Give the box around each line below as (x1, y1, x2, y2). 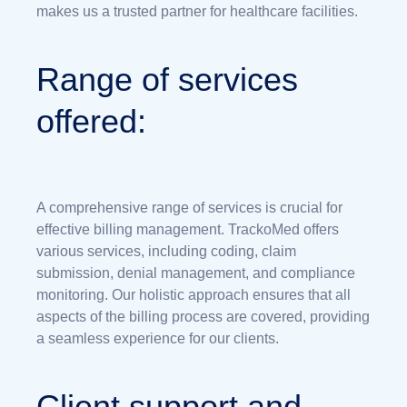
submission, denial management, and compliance (36, 264, 355, 281)
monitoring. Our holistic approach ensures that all (36, 286, 351, 303)
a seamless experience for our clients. (36, 330, 279, 346)
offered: (36, 102, 146, 140)
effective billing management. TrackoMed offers (36, 221, 339, 237)
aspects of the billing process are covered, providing (36, 308, 370, 324)
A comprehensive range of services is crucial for (36, 199, 342, 215)
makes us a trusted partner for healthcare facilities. (36, 3, 358, 19)
